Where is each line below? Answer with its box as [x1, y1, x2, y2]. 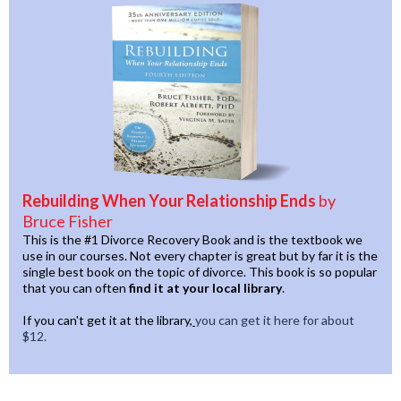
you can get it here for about [195, 311, 354, 328]
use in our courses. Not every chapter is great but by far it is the [22, 247, 378, 263]
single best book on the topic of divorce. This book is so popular [22, 263, 377, 279]
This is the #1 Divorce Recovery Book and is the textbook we [22, 231, 363, 247]
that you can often [22, 279, 129, 295]
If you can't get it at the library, [22, 311, 192, 328]
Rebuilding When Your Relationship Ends [22, 190, 319, 210]
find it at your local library [129, 279, 282, 295]
